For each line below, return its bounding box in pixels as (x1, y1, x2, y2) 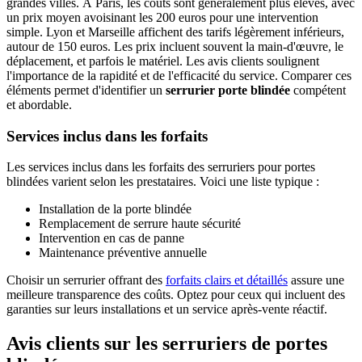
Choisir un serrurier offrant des (6, 273, 166, 288)
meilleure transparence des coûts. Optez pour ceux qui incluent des (6, 288, 345, 302)
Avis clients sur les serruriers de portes (6, 333, 327, 355)
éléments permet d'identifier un (6, 82, 166, 97)
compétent (290, 82, 346, 97)
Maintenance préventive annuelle (39, 246, 207, 260)
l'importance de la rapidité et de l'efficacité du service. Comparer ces (6, 68, 351, 82)
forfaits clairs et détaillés (166, 273, 288, 288)
